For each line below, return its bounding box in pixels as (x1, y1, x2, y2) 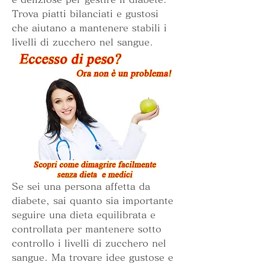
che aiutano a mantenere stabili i (12, 22, 167, 33)
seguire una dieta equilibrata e (12, 210, 156, 220)
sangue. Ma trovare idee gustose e (12, 253, 173, 263)
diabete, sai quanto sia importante (12, 196, 173, 206)
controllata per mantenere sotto (12, 224, 161, 234)
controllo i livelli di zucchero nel (12, 238, 166, 248)
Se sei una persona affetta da (12, 182, 150, 192)
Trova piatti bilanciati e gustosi (12, 8, 159, 18)
